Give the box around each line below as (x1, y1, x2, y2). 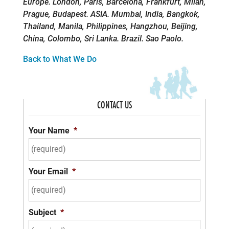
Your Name (28, 126, 70, 136)
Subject (28, 208, 56, 218)
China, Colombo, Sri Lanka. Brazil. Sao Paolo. (22, 34, 184, 44)
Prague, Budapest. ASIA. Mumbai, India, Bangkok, (22, 9, 200, 19)
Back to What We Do (22, 54, 97, 64)
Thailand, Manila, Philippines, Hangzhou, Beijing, (22, 21, 198, 32)
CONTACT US (97, 100, 132, 111)
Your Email (28, 167, 68, 177)
